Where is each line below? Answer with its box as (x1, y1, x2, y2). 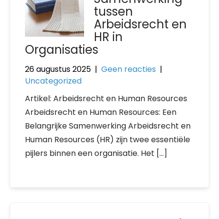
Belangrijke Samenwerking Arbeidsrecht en (25, 120, 191, 131)
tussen (94, 3, 133, 20)
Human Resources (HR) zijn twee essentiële (25, 134, 190, 145)
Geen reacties (101, 64, 156, 75)
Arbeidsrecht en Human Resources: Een (25, 107, 176, 118)
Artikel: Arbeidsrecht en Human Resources (25, 93, 187, 104)
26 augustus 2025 (25, 64, 91, 75)
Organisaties (25, 42, 98, 58)
